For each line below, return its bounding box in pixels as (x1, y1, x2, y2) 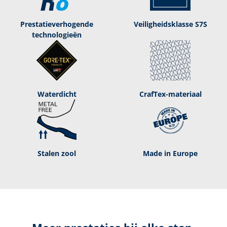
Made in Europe (143, 148, 198, 158)
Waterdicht (37, 89, 77, 99)
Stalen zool (37, 148, 76, 158)
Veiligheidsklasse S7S (133, 19, 207, 29)
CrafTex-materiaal (139, 89, 202, 99)
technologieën (32, 29, 82, 40)
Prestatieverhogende (20, 19, 93, 29)
